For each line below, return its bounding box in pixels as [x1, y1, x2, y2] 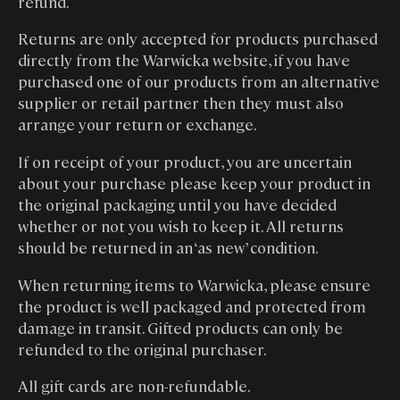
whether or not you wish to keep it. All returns [18, 215, 344, 236]
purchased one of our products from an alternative [18, 71, 379, 92]
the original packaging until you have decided [18, 194, 337, 214]
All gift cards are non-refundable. [18, 375, 251, 396]
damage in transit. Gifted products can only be [18, 316, 343, 337]
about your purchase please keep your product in [18, 172, 371, 193]
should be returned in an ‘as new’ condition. [18, 237, 319, 257]
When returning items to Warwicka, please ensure [18, 273, 371, 295]
